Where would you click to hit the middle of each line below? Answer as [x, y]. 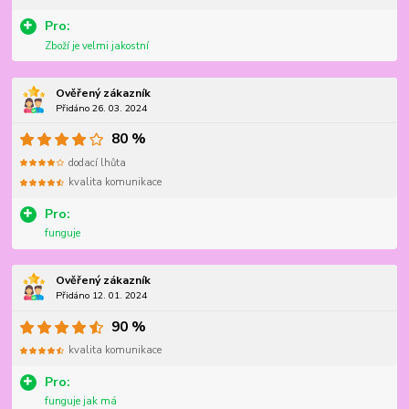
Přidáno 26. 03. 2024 [101, 108]
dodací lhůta [98, 163]
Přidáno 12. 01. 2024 [101, 296]
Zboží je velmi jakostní [96, 46]
